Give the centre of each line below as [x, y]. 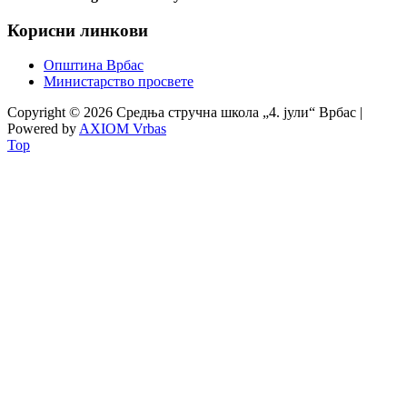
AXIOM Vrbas [123, 129]
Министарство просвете [119, 82]
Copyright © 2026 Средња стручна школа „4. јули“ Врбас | [185, 113]
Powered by [43, 129]
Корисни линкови [78, 30]
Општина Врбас [94, 65]
